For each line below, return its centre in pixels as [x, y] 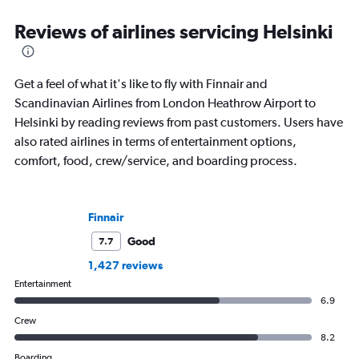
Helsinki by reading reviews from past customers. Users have [179, 123]
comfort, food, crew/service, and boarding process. [156, 161]
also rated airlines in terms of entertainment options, [155, 142]
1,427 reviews [125, 266]
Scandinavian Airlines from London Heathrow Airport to [165, 103]
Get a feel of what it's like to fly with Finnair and [141, 84]
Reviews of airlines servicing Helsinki [173, 32]
